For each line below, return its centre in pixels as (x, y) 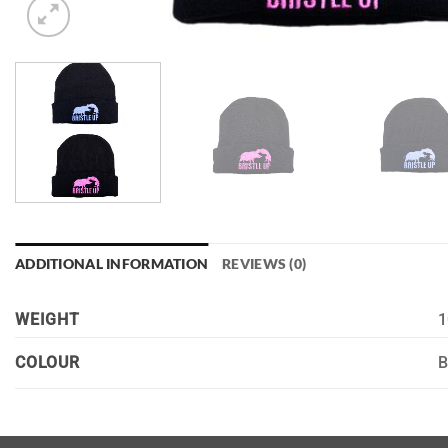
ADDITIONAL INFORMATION (112, 264)
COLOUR (47, 362)
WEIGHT (47, 319)
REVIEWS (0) (264, 264)
